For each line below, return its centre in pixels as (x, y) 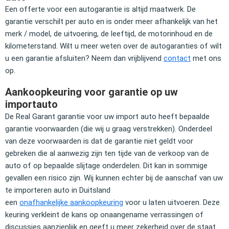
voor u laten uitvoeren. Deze (171, 202)
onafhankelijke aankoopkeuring (71, 202)
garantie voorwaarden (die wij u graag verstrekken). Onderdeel (109, 129)
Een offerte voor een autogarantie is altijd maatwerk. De (100, 9)
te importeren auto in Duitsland (58, 190)
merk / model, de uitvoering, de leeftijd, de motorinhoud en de (109, 33)
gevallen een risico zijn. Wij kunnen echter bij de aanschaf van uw (114, 178)
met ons (206, 58)
